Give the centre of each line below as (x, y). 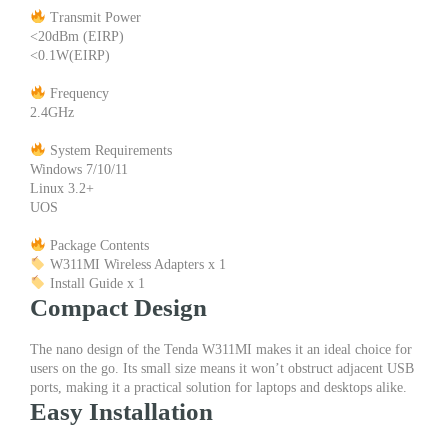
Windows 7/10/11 (79, 169)
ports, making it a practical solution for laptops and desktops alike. (218, 388)
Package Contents (97, 245)
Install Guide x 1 (95, 283)
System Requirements (108, 150)
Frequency (77, 93)
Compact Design (118, 307)
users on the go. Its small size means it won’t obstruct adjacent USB (222, 369)
